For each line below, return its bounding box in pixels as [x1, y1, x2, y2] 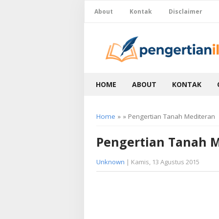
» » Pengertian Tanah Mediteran [115, 111, 215, 121]
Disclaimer [169, 7, 202, 16]
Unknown [96, 157, 125, 166]
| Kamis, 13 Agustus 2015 [125, 157, 199, 166]
